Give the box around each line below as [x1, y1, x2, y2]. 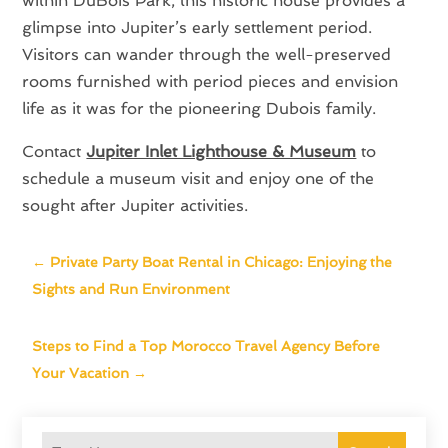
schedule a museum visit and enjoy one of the [22, 168, 375, 188]
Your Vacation [32, 364, 130, 381]
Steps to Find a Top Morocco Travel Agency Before [32, 337, 381, 354]
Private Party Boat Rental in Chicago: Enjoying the [50, 253, 393, 270]
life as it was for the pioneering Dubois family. [22, 98, 377, 118]
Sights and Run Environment [32, 280, 231, 297]
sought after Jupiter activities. [22, 195, 249, 215]
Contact [22, 141, 87, 161]
